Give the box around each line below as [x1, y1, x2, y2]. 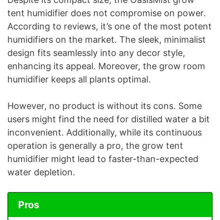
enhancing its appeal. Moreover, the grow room [7, 61, 205, 72]
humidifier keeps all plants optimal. [7, 74, 153, 85]
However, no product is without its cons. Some [7, 101, 202, 111]
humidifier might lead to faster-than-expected [7, 154, 198, 165]
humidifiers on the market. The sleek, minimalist [7, 34, 206, 45]
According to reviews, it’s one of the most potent [7, 21, 212, 32]
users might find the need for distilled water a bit [7, 114, 210, 125]
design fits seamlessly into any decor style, [7, 48, 185, 58]
